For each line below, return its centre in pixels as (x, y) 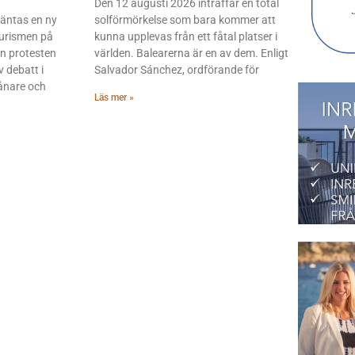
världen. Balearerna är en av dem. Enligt (191, 53)
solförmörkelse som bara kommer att (185, 19)
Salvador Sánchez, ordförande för (177, 69)
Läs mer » (114, 97)
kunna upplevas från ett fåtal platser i (186, 36)
